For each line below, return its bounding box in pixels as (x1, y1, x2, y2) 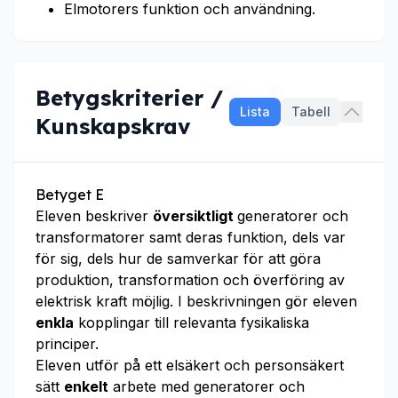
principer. (36, 335, 99, 353)
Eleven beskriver (36, 207, 153, 225)
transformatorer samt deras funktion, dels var (36, 228, 346, 246)
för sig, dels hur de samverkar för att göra (36, 250, 321, 267)
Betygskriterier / (36, 84, 223, 111)
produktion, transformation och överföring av (36, 271, 345, 289)
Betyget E (36, 186, 104, 203)
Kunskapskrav (36, 113, 191, 139)
